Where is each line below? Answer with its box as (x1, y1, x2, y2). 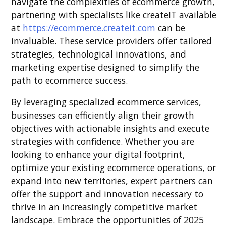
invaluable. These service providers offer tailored (11, 34, 212, 47)
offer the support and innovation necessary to (11, 188, 203, 200)
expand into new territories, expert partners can (11, 175, 213, 187)
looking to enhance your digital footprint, (11, 148, 185, 161)
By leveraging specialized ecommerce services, (11, 96, 201, 108)
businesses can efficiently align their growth (11, 109, 194, 122)
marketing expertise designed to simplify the (11, 61, 199, 73)
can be (155, 21, 185, 34)
